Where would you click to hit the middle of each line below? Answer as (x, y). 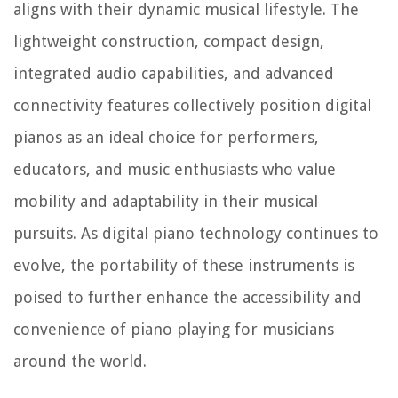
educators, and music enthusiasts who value (175, 170)
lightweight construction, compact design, (169, 42)
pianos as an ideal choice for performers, (166, 138)
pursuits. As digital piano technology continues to (196, 234)
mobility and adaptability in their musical (166, 202)
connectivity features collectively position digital (192, 106)
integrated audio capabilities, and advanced (174, 74)
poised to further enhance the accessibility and (187, 298)
